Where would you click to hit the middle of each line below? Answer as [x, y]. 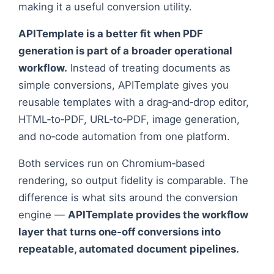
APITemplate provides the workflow [158, 230]
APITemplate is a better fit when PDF [111, 49]
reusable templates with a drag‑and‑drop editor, [134, 118]
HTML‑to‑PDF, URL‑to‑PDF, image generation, [129, 135]
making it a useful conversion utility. [105, 22]
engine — [43, 230]
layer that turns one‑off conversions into [120, 247]
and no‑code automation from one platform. [124, 152]
